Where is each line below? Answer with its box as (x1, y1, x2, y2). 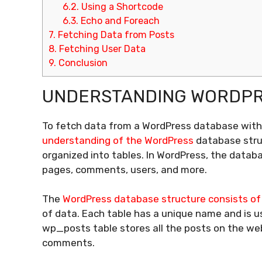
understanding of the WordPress (42, 134, 194, 146)
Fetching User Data (57, 43, 146, 54)
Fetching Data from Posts (56, 29, 174, 40)
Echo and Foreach (78, 15, 160, 26)
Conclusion (56, 57, 108, 68)
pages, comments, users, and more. (42, 163, 207, 175)
